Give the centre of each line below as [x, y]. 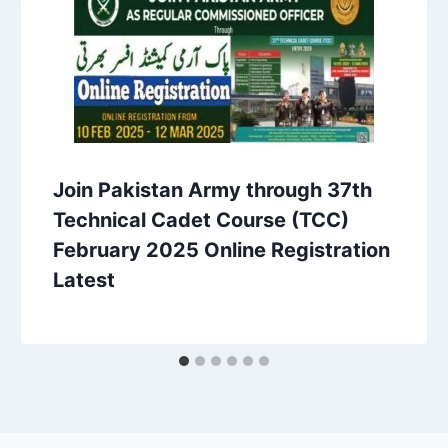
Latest [84, 279]
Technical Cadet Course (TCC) [201, 219]
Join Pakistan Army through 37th [213, 189]
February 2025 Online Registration [222, 249]
